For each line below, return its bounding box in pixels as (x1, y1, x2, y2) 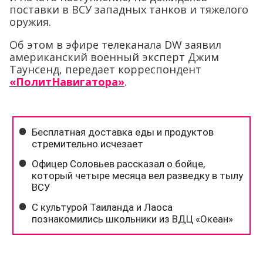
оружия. (9, 14, 51, 29)
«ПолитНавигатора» (9, 74, 124, 89)
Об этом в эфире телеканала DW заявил (9, 37, 221, 52)
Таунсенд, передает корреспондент (9, 62, 201, 76)
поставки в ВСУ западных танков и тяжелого (9, 2, 248, 16)
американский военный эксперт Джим (9, 49, 219, 64)
